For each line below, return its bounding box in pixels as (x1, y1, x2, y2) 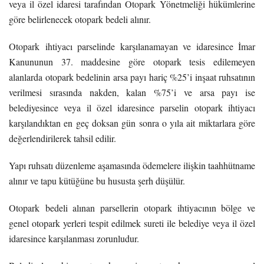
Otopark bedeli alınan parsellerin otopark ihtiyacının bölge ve (9, 201, 255, 214)
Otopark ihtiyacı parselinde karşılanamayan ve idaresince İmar (9, 39, 255, 52)
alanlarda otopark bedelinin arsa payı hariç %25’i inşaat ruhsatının (9, 70, 255, 83)
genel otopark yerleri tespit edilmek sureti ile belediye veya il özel (9, 216, 255, 229)
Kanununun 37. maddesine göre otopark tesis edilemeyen (9, 55, 255, 68)
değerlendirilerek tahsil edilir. (9, 131, 116, 144)
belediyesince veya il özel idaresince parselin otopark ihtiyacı (9, 101, 255, 114)
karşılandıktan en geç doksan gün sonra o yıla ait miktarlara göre (9, 116, 255, 129)
